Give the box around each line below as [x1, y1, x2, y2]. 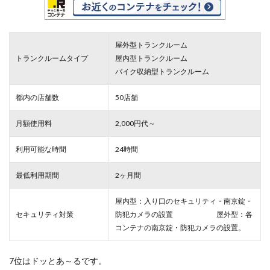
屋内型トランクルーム [115, 53, 187, 63]
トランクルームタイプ [16, 53, 88, 63]
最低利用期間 [16, 170, 59, 180]
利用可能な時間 [16, 144, 66, 154]
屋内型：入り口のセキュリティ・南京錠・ [115, 196, 253, 206]
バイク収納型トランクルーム [115, 66, 209, 76]
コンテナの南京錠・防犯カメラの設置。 [115, 222, 245, 232]
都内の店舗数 [16, 92, 59, 102]
